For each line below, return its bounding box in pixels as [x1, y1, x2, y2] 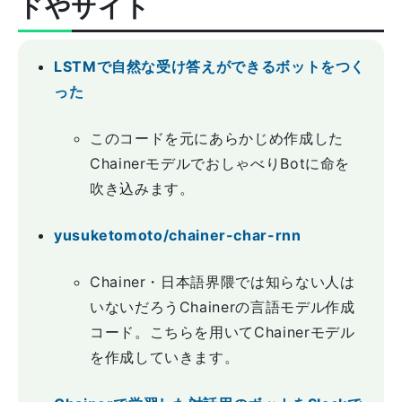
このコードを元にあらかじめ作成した [90, 129, 344, 147]
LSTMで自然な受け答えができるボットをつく [54, 57, 366, 75]
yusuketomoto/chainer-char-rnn [54, 226, 301, 244]
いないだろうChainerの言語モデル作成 [90, 298, 355, 316]
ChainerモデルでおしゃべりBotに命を [90, 154, 351, 172]
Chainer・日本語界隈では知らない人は [90, 273, 355, 291]
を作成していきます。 [90, 348, 240, 366]
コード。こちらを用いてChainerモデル [90, 323, 355, 341]
